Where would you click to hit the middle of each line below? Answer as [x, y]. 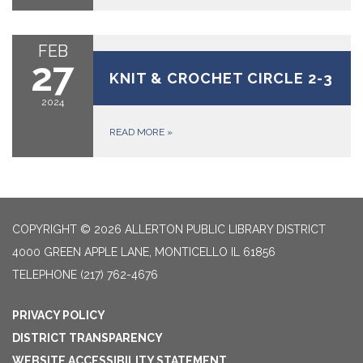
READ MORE [138, 132]
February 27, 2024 [160, 58]
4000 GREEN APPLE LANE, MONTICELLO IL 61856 [144, 252]
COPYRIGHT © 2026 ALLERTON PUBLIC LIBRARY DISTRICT [169, 229]
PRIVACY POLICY [59, 315]
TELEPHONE [45, 274]
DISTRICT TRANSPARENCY [88, 337]
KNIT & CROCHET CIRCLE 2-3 [221, 78]
